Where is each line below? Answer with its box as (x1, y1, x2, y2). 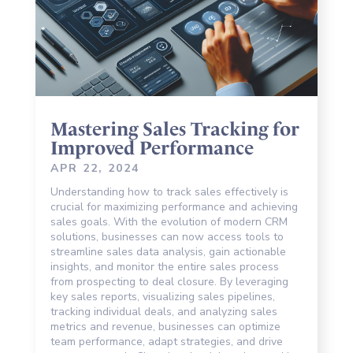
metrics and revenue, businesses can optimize (50, 319, 281, 335)
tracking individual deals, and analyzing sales (50, 304, 277, 320)
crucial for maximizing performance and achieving (50, 199, 298, 215)
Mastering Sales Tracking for (50, 118, 299, 141)
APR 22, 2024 (50, 161, 139, 176)
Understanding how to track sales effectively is (50, 184, 288, 200)
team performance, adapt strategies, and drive (50, 334, 283, 350)
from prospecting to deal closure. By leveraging (50, 274, 288, 290)
